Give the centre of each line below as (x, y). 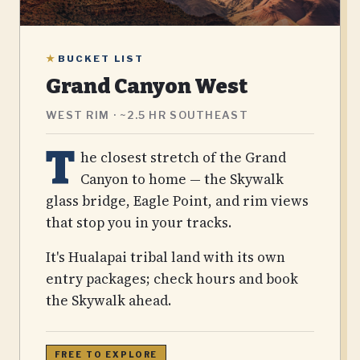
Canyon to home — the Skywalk (182, 179)
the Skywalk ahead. (108, 300)
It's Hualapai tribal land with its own (166, 257)
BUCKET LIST (99, 58)
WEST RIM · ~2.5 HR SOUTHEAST (147, 115)
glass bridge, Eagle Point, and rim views (177, 200)
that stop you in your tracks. (139, 222)
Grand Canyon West (147, 86)
